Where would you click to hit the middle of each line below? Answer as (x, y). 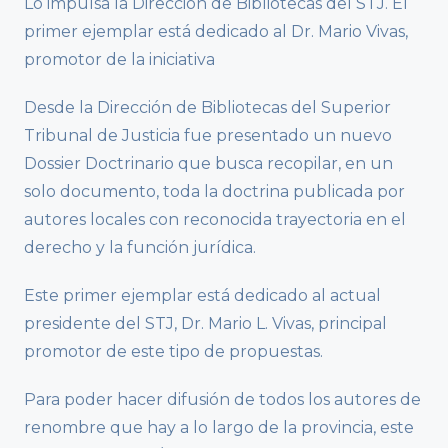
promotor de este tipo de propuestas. (173, 352)
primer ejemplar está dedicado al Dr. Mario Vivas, (216, 32)
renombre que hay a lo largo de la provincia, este (219, 428)
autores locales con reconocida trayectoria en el (215, 220)
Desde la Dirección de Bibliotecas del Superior (207, 108)
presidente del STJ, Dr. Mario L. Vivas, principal (205, 324)
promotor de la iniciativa (121, 60)
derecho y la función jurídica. (140, 248)
